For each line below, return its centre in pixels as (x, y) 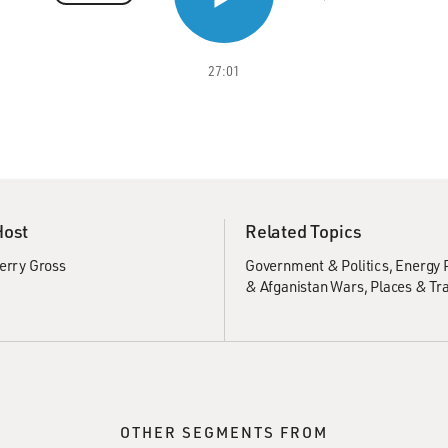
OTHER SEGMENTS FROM (224, 432)
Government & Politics (317, 265)
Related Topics (304, 231)
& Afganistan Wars (304, 286)
